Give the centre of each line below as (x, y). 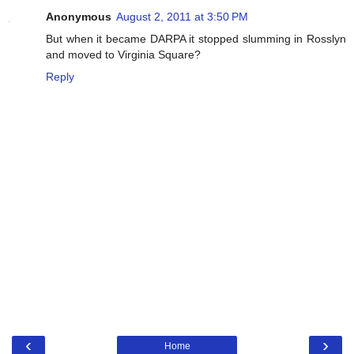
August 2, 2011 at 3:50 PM (182, 17)
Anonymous (79, 17)
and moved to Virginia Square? (123, 55)
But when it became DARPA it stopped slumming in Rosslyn (196, 39)
